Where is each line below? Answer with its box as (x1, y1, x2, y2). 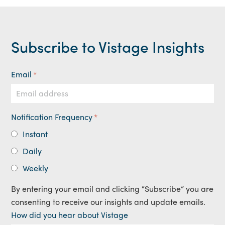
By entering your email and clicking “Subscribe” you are (11, 183, 214, 195)
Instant (23, 128, 48, 140)
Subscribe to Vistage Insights (11, 35, 205, 57)
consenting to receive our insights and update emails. (11, 196, 206, 208)
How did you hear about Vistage (11, 209, 129, 221)
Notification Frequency (11, 111, 93, 123)
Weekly (23, 162, 49, 174)
